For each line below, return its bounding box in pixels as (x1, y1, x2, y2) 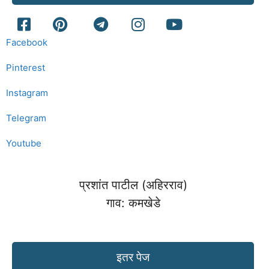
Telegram (6, 112, 46, 124)
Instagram (6, 87, 48, 99)
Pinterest (6, 62, 45, 74)
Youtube (6, 138, 41, 150)
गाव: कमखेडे (106, 195, 160, 210)
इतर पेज (116, 250, 150, 264)
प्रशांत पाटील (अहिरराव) (79, 177, 187, 192)
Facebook (6, 37, 47, 49)
